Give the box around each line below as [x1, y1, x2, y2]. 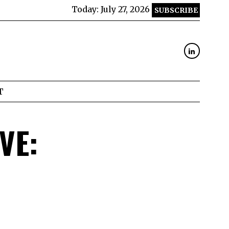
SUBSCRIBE [154, 6, 198, 15]
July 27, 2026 [101, 4, 150, 15]
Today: [72, 4, 101, 15]
